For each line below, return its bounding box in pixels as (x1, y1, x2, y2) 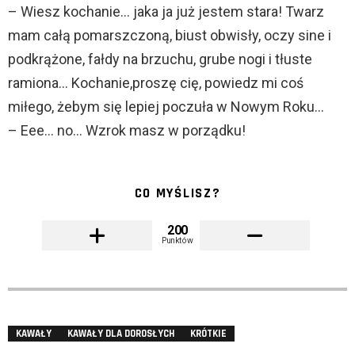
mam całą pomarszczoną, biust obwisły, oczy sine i (8, 27, 331, 44)
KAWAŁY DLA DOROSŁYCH (67, 327, 174, 341)
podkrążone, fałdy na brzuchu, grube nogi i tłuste (8, 51, 312, 68)
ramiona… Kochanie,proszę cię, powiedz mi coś (8, 74, 303, 92)
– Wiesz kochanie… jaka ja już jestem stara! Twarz (8, 3, 324, 21)
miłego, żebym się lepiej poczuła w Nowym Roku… (8, 98, 324, 116)
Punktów (162, 235, 193, 246)
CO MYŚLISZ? (134, 185, 221, 203)
